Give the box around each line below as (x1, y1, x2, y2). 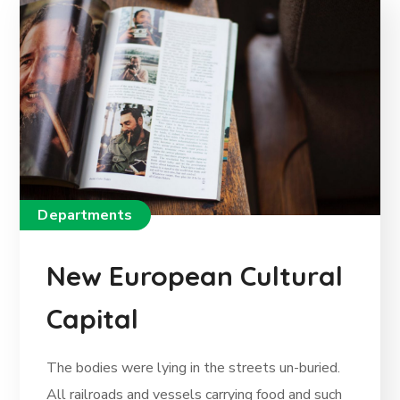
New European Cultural (46, 258, 344, 293)
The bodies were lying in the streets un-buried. (46, 357, 341, 378)
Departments (37, 204, 133, 225)
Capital (46, 301, 139, 336)
